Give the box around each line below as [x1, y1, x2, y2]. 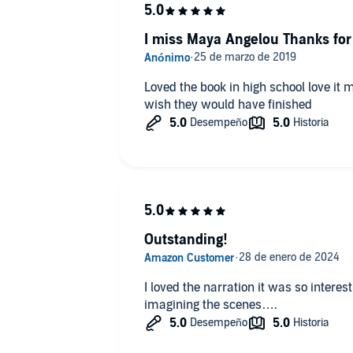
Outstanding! [143, 232, 228, 249]
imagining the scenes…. [143, 297, 277, 314]
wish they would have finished [143, 97, 312, 113]
